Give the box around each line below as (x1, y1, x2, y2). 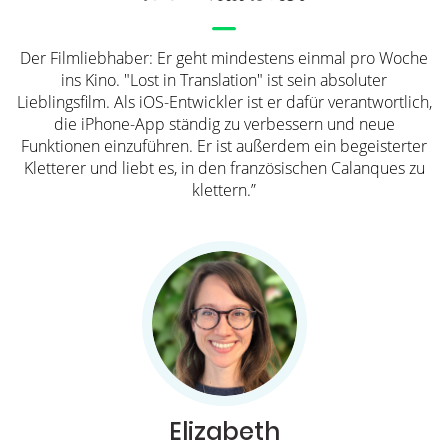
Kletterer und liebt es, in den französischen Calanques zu (23, 156, 425, 179)
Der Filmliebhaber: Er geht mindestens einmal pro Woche (20, 46, 428, 69)
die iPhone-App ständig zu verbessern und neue (53, 112, 395, 135)
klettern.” (192, 178, 256, 201)
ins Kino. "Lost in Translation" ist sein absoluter (61, 68, 387, 91)
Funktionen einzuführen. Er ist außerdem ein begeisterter (21, 134, 427, 157)
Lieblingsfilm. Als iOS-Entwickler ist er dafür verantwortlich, (16, 90, 432, 113)
